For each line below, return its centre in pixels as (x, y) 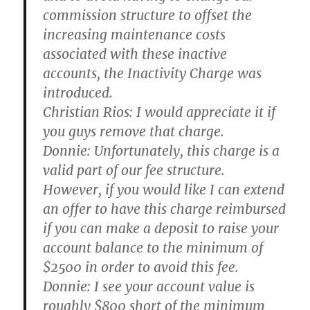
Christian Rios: (88, 112)
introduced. (78, 93)
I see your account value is (173, 286)
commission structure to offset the (148, 15)
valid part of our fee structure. (134, 170)
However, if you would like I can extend (164, 190)
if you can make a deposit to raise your (161, 228)
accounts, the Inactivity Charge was (153, 73)
